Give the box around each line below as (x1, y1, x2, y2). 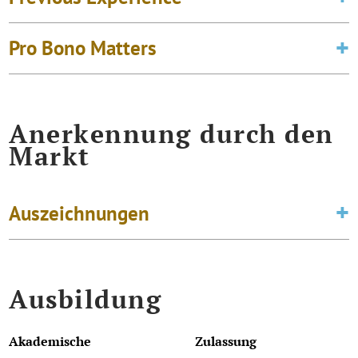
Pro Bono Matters (9, 35, 157, 62)
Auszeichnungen (9, 200, 150, 226)
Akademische (9, 332, 92, 350)
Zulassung (194, 332, 257, 350)
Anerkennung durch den (9, 117, 334, 151)
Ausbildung (9, 281, 162, 316)
